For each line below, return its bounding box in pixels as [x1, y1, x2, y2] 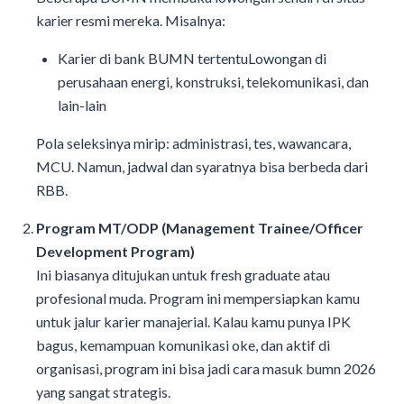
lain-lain [58, 96, 106, 115]
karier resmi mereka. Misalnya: [36, 12, 225, 30]
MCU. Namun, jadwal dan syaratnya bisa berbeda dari [36, 158, 368, 176]
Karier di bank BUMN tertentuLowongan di [58, 50, 326, 68]
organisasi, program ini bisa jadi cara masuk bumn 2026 [36, 360, 376, 378]
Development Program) [36, 243, 195, 261]
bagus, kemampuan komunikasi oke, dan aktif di [36, 336, 330, 354]
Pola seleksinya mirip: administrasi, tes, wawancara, [36, 134, 351, 152]
